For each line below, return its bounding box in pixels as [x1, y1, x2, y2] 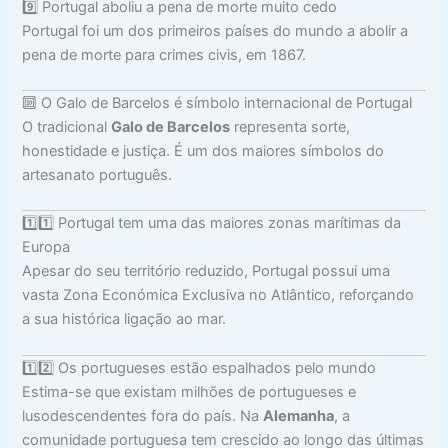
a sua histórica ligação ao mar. [22, 310, 227, 329]
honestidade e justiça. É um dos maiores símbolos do [22, 141, 385, 160]
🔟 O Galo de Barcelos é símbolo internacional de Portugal [22, 93, 413, 112]
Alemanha [263, 406, 335, 425]
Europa [22, 238, 71, 257]
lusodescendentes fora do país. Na [22, 406, 264, 425]
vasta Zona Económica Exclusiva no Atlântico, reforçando [22, 286, 415, 305]
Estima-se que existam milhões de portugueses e [22, 382, 357, 401]
